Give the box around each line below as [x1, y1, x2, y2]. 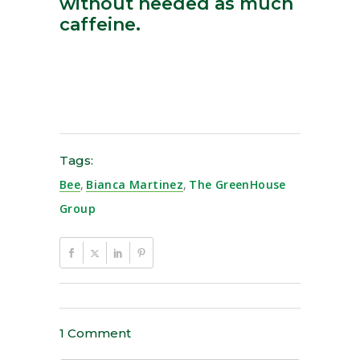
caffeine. [59, 14, 141, 36]
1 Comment [59, 325, 131, 342]
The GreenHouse [189, 177, 286, 193]
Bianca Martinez [86, 177, 184, 193]
